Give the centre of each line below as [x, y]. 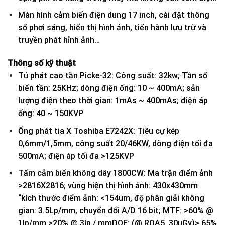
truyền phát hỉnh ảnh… [59, 40]
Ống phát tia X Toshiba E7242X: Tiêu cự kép [98, 131]
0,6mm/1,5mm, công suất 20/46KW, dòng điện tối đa [115, 143]
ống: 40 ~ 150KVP [50, 114]
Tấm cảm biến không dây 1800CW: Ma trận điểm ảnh [115, 173]
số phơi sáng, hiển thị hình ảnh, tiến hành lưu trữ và [112, 28]
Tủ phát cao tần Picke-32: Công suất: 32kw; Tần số [113, 76]
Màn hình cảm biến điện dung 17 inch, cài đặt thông [114, 15]
